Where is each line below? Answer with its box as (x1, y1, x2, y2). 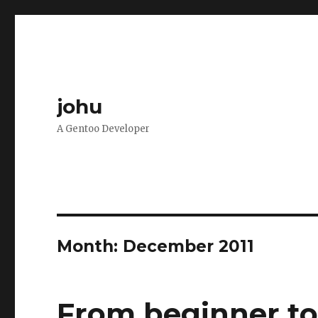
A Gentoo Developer (57, 123, 150, 135)
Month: (57, 236, 124, 256)
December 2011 (123, 236, 255, 256)
